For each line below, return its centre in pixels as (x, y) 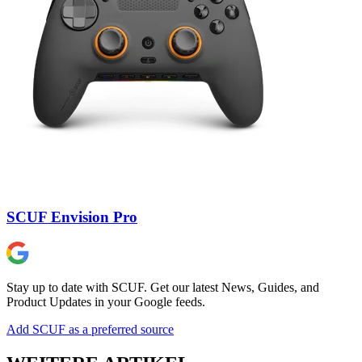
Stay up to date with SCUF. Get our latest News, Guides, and (163, 287)
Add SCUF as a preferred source (90, 329)
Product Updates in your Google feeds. (106, 301)
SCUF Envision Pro (72, 217)
